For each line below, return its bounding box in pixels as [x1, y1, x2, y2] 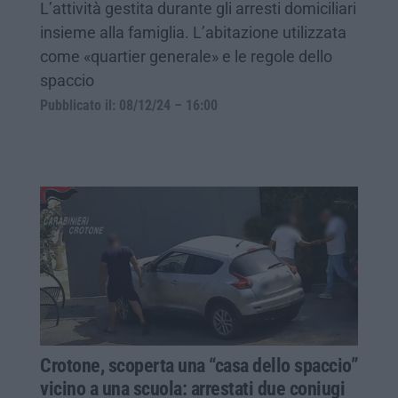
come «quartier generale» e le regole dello [40, 46, 332, 66]
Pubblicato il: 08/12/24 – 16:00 [40, 97, 218, 114]
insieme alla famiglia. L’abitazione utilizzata [40, 22, 346, 42]
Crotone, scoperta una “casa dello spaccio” [40, 354, 358, 377]
